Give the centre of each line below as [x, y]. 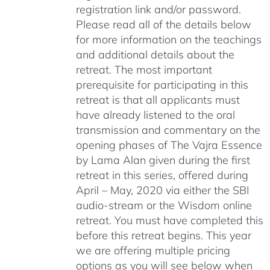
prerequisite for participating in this [162, 84]
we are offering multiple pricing [153, 250]
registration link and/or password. [158, 9]
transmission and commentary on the [168, 130]
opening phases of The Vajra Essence [169, 145]
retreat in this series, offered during [162, 175]
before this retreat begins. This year [163, 235]
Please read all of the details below [163, 24]
